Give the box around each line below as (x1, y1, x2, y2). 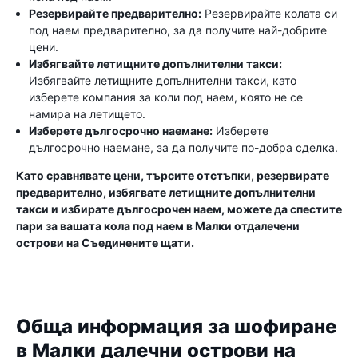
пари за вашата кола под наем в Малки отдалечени (16, 219, 300, 233)
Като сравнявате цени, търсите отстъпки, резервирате (16, 169, 329, 182)
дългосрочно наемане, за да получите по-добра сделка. (29, 141, 338, 154)
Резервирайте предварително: (29, 6, 201, 20)
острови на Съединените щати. (16, 236, 194, 249)
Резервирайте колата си (201, 6, 337, 20)
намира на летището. (29, 107, 145, 121)
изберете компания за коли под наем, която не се (29, 90, 303, 104)
